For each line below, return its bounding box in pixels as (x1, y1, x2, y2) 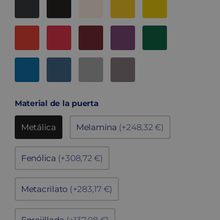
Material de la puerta (15, 99, 99, 109)
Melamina (76, 122, 119, 133)
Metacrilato (21, 184, 70, 194)
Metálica (21, 122, 56, 133)
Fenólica (21, 153, 58, 164)
